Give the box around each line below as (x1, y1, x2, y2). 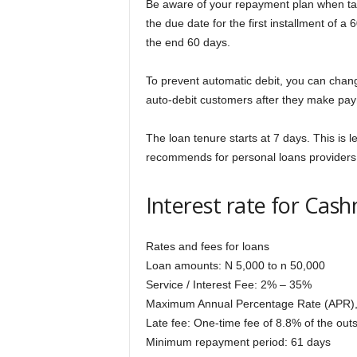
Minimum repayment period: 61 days (145, 335, 331, 348)
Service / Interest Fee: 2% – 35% (145, 277, 312, 291)
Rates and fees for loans (145, 239, 269, 253)
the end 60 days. (145, 35, 230, 49)
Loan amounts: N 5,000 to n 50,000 (145, 258, 325, 272)
